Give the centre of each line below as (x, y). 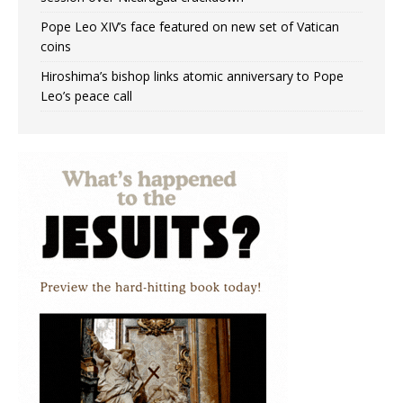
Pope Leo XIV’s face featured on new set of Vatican (190, 27)
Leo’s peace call (86, 96)
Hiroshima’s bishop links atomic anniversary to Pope (192, 76)
